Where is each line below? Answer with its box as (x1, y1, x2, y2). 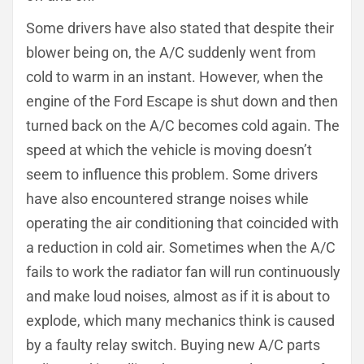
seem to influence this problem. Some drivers (26, 164, 318, 184)
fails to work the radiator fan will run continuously (26, 262, 340, 282)
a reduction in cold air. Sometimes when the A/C (26, 237, 336, 258)
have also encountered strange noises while (26, 188, 309, 209)
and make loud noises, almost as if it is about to (26, 286, 330, 306)
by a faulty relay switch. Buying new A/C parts (26, 335, 320, 355)
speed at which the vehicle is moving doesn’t (26, 140, 312, 160)
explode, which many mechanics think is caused (26, 310, 335, 331)
